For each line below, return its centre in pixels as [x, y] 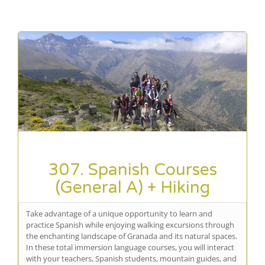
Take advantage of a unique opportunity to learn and [119, 213]
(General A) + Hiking [132, 187]
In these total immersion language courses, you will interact [130, 247]
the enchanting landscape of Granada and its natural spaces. [132, 236]
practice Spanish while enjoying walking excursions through [130, 224]
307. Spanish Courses [132, 169]
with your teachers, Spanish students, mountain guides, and [131, 258]
